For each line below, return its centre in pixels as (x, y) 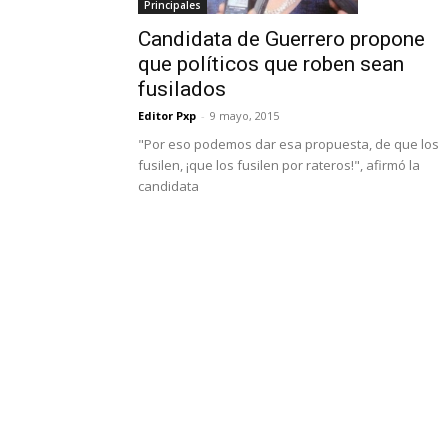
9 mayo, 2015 (244, 115)
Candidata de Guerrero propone (281, 38)
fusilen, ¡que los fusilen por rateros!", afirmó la (279, 164)
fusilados (182, 88)
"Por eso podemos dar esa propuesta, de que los (288, 143)
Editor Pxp (167, 115)
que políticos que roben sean (271, 63)
